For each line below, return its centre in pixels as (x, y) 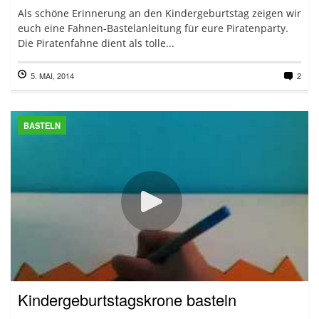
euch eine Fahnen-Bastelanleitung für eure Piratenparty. (153, 28)
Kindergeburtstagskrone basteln (127, 299)
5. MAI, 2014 (52, 75)
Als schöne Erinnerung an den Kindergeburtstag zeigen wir (159, 13)
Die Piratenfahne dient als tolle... (96, 43)
